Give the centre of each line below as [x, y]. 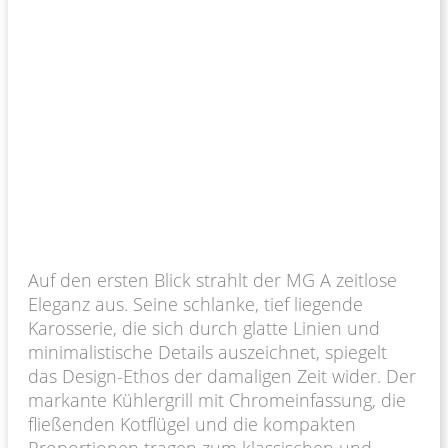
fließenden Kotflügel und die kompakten [192, 423]
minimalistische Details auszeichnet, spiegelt [207, 351]
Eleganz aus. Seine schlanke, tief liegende [195, 303]
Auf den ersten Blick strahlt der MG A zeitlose [212, 279]
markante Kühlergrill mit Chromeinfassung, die [217, 399]
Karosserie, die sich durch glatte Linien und [204, 327]
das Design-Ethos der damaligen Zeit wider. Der [222, 375]
